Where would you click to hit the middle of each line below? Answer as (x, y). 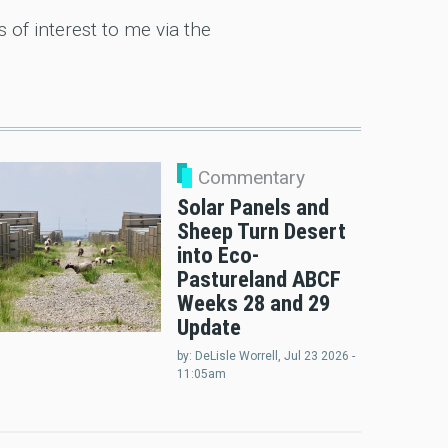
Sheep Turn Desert (261, 231)
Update (208, 327)
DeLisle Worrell (236, 356)
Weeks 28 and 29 (253, 303)
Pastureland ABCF (258, 279)
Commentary (251, 178)
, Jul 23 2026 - (316, 356)
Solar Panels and (252, 207)
